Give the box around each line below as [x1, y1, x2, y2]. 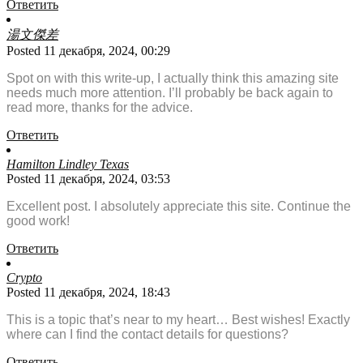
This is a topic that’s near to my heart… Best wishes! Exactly [6, 313, 350, 327]
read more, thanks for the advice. [6, 100, 193, 115]
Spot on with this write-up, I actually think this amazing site [6, 71, 339, 86]
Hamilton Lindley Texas [6, 157, 129, 172]
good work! [6, 214, 70, 228]
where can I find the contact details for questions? [6, 327, 288, 342]
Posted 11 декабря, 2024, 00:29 [6, 44, 170, 58]
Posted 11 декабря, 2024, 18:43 [6, 285, 170, 300]
